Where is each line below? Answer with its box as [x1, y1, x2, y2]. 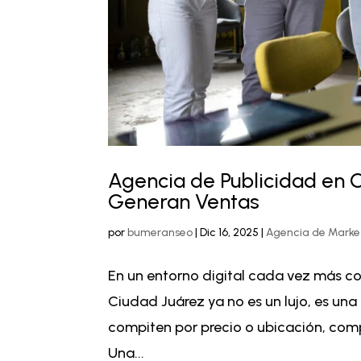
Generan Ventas [108, 188, 260, 214]
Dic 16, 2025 [200, 225, 259, 239]
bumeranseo [127, 225, 193, 239]
